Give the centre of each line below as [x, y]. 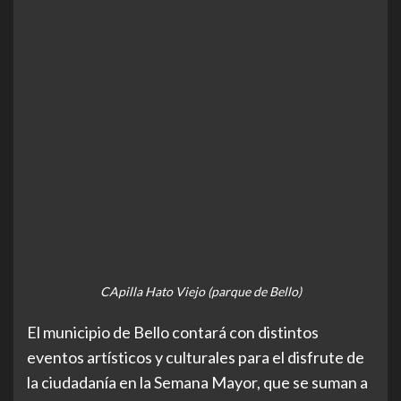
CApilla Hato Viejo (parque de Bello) [200, 291]
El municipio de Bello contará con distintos [173, 332]
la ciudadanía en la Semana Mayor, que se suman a [197, 382]
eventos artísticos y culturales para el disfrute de [196, 357]
